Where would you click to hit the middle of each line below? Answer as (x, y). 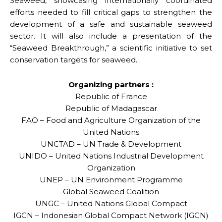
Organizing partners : (111, 84)
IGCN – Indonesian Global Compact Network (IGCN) (111, 215)
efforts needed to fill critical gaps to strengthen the (111, 12)
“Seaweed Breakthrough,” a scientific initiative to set (111, 48)
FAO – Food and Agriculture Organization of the (111, 120)
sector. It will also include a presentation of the (111, 36)
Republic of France (111, 96)
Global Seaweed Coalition (111, 191)
